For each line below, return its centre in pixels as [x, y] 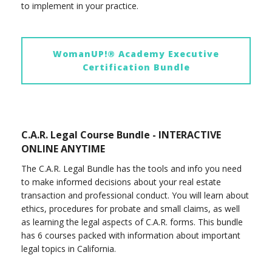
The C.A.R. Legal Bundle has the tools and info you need [131, 168]
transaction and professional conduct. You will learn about [135, 195]
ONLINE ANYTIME [63, 149]
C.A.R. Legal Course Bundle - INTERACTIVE [121, 135]
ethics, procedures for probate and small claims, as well [131, 208]
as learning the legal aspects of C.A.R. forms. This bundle [132, 222]
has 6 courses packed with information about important [131, 235]
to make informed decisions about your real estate [121, 182]
